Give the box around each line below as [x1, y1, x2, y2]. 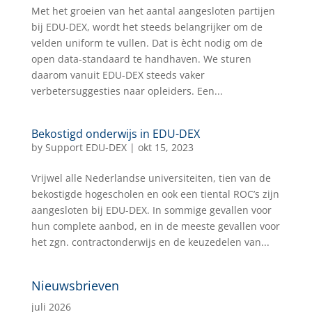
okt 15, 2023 [137, 141, 194, 154]
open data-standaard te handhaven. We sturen [31, 52, 251, 65]
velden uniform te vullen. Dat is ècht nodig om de [31, 36, 263, 49]
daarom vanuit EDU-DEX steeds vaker [31, 68, 205, 81]
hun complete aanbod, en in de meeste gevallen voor [31, 219, 280, 233]
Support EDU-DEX [45, 141, 127, 154]
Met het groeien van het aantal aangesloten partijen [31, 4, 275, 17]
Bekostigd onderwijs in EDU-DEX [31, 126, 200, 141]
